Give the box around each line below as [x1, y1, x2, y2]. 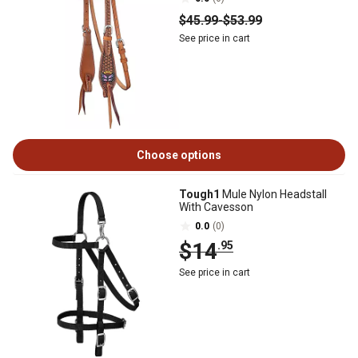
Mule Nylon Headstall [220, 188, 327, 201]
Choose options [137, 149, 221, 161]
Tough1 [179, 188, 220, 201]
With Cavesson [179, 201, 253, 213]
